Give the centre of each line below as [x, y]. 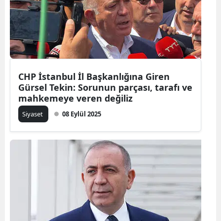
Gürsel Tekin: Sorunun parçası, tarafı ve [105, 87]
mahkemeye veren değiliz [75, 98]
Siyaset [33, 114]
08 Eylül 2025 [82, 114]
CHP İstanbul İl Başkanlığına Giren [94, 76]
